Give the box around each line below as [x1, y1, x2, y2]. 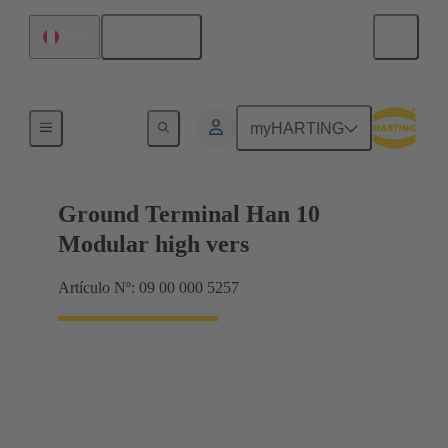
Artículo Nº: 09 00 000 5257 [58, 279, 239, 297]
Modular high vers [58, 231, 249, 258]
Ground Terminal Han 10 [58, 201, 320, 228]
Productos [78, 117, 134, 132]
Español [129, 28, 188, 46]
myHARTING [250, 119, 345, 137]
